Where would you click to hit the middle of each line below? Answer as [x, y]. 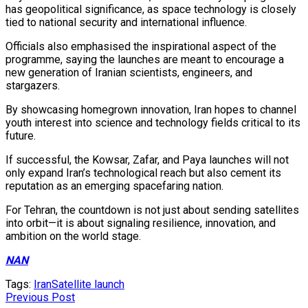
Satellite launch [88, 285]
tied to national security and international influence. [126, 23]
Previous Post [40, 298]
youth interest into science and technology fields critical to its [153, 123]
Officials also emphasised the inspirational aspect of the [141, 47]
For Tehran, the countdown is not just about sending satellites [152, 210]
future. [21, 136]
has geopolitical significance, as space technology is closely [151, 10]
